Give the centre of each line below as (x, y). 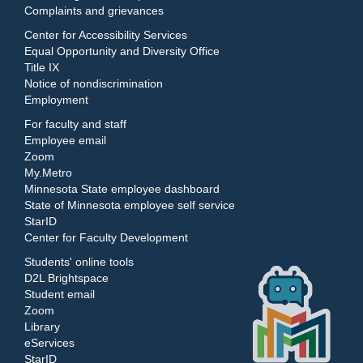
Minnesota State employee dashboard (122, 189)
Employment (56, 100)
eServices (49, 343)
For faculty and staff (75, 124)
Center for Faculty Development (106, 237)
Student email (60, 294)
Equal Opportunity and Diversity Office (122, 51)
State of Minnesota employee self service (130, 205)
